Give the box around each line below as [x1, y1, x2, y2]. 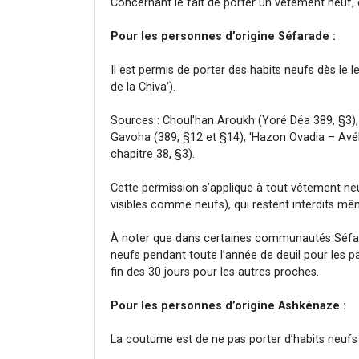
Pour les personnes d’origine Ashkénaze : [111, 298, 346, 313]
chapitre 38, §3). [111, 147, 195, 161]
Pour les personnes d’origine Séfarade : [111, 29, 336, 43]
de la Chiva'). [111, 79, 175, 94]
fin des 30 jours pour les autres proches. [111, 264, 319, 279]
